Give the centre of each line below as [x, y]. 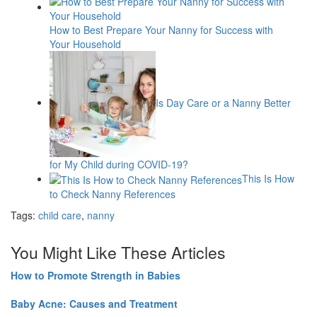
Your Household [85, 44]
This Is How [268, 178]
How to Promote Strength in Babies [96, 275]
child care [60, 215]
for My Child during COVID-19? [119, 164]
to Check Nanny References [113, 194]
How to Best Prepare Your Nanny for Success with [161, 29]
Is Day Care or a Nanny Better [223, 102]
